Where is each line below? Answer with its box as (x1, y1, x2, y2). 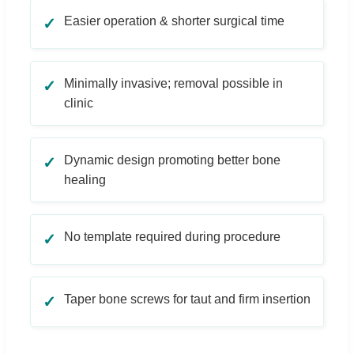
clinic (64, 96, 93, 110)
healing (64, 172, 106, 186)
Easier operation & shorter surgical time (64, 13, 284, 28)
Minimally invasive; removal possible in (64, 76, 283, 90)
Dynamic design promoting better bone (64, 153, 281, 167)
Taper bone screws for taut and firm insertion (64, 292, 311, 306)
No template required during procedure (64, 229, 281, 243)
